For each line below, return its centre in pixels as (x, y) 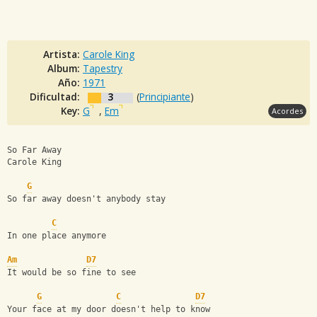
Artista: (63, 54)
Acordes (287, 110)
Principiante (165, 96)
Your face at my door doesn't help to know (109, 310)
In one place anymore (57, 236)
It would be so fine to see (71, 273)
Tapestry (103, 68)
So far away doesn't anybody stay (86, 199)
